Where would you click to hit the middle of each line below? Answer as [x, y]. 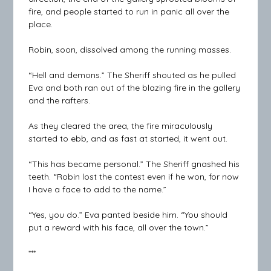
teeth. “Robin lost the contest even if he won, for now [134, 177]
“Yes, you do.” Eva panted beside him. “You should [128, 215]
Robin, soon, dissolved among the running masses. [130, 50]
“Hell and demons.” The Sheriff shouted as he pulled [132, 75]
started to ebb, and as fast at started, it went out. [128, 139]
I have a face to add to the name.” [98, 190]
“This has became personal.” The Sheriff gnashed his [134, 164]
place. [41, 24]
